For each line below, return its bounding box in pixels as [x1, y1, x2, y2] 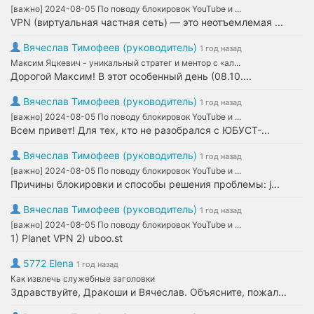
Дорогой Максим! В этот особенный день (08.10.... [11, 70, 252, 82]
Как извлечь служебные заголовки [11, 273, 155, 284]
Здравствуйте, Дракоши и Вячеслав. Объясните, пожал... [11, 286, 287, 298]
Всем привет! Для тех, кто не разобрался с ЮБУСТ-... [11, 124, 270, 136]
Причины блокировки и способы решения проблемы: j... [11, 178, 280, 190]
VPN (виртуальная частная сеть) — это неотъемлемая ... [11, 16, 283, 28]
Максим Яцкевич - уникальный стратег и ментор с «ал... [11, 57, 240, 68]
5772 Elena [23, 257, 74, 269]
